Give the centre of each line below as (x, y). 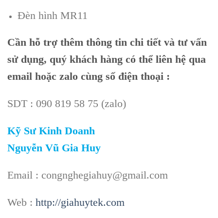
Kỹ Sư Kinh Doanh (51, 131)
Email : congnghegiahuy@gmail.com (88, 175)
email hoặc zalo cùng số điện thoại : (89, 76)
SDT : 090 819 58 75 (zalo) (67, 104)
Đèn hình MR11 (52, 15)
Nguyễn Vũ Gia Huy (54, 148)
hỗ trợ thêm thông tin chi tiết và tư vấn (118, 42)
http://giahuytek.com (80, 202)
